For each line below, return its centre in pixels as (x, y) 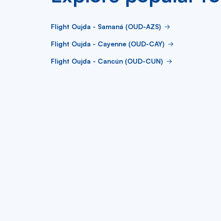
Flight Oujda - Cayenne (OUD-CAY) (108, 44)
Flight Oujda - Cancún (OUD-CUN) (107, 61)
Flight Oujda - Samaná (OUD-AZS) (106, 26)
